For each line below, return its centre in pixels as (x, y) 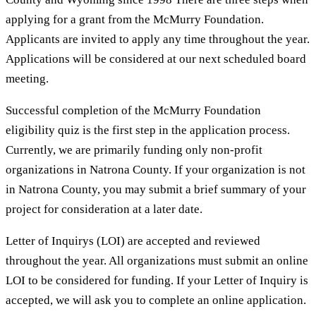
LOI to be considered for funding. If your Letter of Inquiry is (157, 280)
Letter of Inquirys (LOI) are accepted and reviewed (133, 241)
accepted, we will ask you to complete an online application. (156, 300)
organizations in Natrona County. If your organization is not (156, 169)
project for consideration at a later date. (104, 209)
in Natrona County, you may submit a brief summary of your (156, 189)
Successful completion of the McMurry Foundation (133, 110)
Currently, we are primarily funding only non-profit (134, 150)
